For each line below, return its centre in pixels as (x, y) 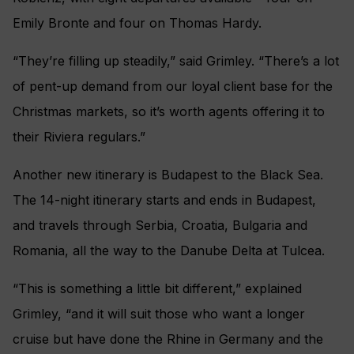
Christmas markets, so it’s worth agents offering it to (169, 111)
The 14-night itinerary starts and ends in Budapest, (164, 200)
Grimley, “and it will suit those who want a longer (159, 313)
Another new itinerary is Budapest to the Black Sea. (168, 174)
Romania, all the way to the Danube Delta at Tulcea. (169, 250)
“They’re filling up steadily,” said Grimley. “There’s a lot (176, 60)
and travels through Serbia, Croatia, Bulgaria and (160, 225)
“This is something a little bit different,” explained (157, 288)
